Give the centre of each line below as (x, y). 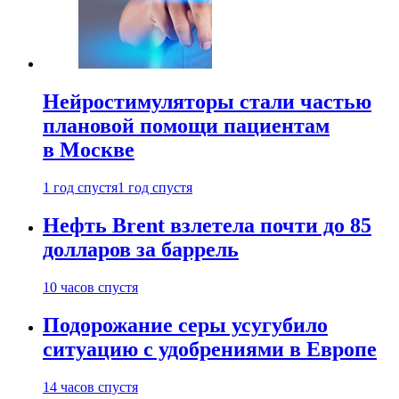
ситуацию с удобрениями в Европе (210, 349)
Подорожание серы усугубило (185, 325)
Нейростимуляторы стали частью (207, 102)
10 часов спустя (90, 287)
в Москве (89, 150)
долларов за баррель (141, 250)
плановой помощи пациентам (186, 126)
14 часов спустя (90, 387)
